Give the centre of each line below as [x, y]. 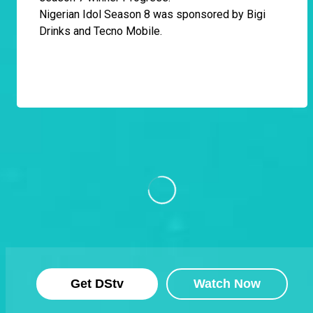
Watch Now [227, 284]
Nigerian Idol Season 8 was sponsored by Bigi [152, 15]
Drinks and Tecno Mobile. [101, 31]
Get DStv [97, 284]
